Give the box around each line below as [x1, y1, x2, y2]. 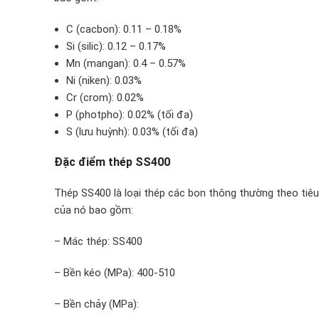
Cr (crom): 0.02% [66, 91, 144, 104]
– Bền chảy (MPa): [54, 298, 139, 310]
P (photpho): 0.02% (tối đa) [66, 108, 193, 121]
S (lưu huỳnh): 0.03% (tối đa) [66, 125, 198, 138]
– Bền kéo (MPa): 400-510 [54, 266, 175, 279]
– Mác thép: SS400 [54, 235, 142, 248]
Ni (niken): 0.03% [66, 74, 142, 87]
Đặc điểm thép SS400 [54, 155, 170, 169]
